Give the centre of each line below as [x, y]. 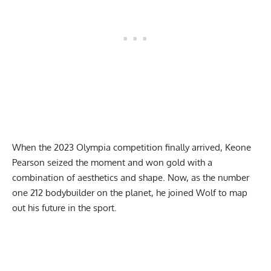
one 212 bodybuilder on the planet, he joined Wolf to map [130, 192]
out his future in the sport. [66, 207]
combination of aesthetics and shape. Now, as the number [131, 177]
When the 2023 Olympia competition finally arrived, [119, 147]
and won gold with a [169, 162]
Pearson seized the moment [69, 162]
